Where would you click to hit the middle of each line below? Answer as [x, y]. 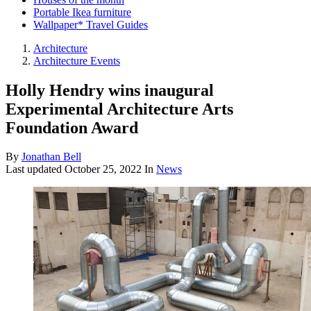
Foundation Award [72, 127]
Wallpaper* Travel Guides [91, 24]
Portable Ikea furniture [82, 12]
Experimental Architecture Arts [119, 109]
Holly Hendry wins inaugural [110, 90]
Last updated [35, 169]
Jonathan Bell [51, 157]
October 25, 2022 [103, 169]
